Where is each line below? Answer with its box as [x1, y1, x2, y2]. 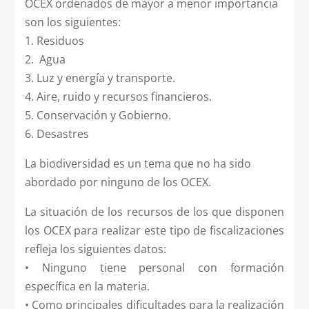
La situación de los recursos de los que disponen [24, 203, 285, 219]
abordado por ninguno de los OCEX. [24, 174, 211, 190]
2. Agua [24, 51, 66, 67]
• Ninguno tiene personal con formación [24, 259, 285, 275]
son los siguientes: [24, 14, 121, 30]
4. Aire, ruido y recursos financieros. [24, 88, 212, 104]
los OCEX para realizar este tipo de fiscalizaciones [24, 222, 285, 238]
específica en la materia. [24, 278, 150, 294]
